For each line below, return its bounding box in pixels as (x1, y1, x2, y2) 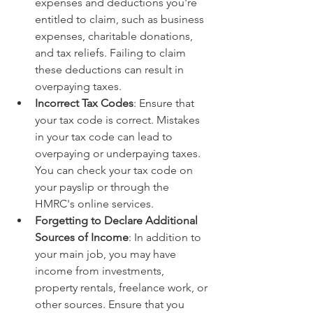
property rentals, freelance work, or (35, 281, 210, 294)
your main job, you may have (35, 247, 179, 261)
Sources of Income (35, 231, 129, 244)
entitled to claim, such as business (35, 13, 207, 26)
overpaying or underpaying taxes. (35, 147, 203, 160)
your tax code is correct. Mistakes (35, 113, 203, 126)
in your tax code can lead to (35, 130, 175, 143)
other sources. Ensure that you (35, 298, 187, 311)
